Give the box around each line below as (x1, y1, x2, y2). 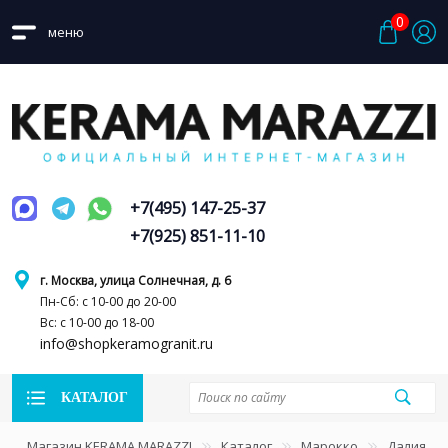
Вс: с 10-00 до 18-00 (40, 313, 154, 331)
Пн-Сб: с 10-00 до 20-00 (40, 292, 176, 310)
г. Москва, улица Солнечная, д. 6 (40, 271, 231, 289)
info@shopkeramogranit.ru (40, 333, 213, 353)
